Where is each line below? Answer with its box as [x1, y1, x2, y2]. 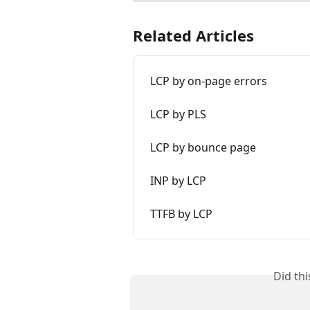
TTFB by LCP [150, 206, 212, 222]
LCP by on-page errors [150, 73, 267, 89]
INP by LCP [150, 173, 206, 189]
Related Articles [133, 25, 254, 46]
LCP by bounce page [150, 140, 256, 156]
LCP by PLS [150, 107, 206, 122]
